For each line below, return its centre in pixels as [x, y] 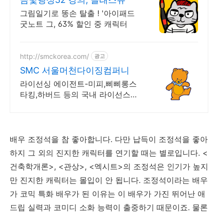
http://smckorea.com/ [54, 56]
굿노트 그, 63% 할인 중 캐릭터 [116, 24]
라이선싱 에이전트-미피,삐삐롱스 [78, 84]
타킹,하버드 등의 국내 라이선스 [75, 94]
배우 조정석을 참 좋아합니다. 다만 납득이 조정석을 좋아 [109, 139]
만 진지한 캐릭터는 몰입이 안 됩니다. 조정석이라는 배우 [109, 180]
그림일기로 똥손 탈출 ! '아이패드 [77, 13]
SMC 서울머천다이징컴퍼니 [75, 70]
